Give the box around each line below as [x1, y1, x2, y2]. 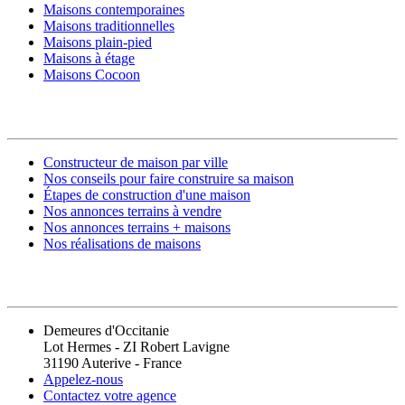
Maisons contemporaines [43, 2, 184, 18]
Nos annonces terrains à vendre [43, 202, 221, 219]
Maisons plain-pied [43, 34, 152, 51]
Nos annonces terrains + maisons [43, 219, 231, 235]
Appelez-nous [43, 372, 123, 388]
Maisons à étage [43, 51, 135, 67]
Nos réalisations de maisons [43, 235, 201, 251]
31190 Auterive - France [43, 355, 182, 372]
